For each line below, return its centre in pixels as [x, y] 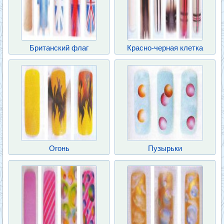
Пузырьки [165, 148]
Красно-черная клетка [165, 48]
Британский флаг [59, 48]
